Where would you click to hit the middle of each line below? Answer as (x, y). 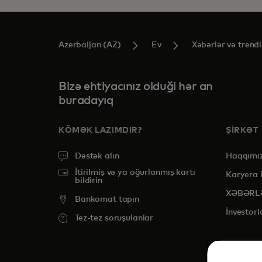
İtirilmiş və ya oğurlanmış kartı (135, 173)
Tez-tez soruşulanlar (114, 218)
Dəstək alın (97, 156)
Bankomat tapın (107, 199)
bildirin (89, 181)
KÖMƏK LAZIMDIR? (100, 130)
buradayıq (86, 101)
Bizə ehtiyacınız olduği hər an (136, 87)
